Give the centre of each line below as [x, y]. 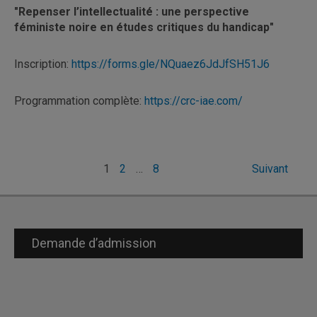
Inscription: [43, 64]
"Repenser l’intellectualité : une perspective [132, 11]
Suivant [270, 168]
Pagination [59, 171]
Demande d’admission [94, 243]
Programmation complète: [79, 100]
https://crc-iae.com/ [194, 100]
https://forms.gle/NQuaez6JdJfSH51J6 [171, 64]
